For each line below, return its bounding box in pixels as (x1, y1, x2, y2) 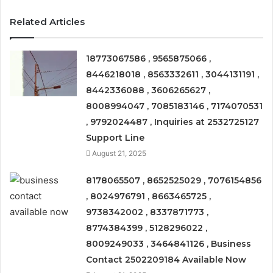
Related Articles (10, 16, 85, 28)
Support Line (86, 132, 145, 144)
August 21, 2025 (92, 149, 147, 158)
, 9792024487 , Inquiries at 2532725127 (86, 116, 260, 128)
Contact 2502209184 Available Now (86, 254, 247, 266)
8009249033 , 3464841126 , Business (86, 238, 252, 250)
